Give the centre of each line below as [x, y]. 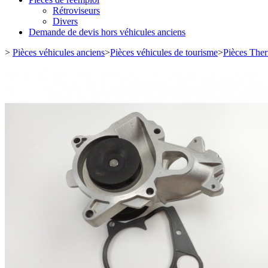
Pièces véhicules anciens [59, 52]
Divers [65, 21]
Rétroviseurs [76, 10]
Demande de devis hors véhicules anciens [107, 32]
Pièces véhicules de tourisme [164, 52]
